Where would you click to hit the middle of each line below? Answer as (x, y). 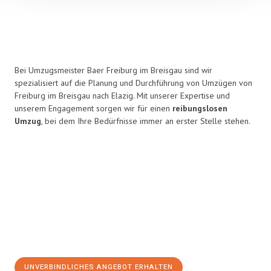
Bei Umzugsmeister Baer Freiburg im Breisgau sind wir (113, 70)
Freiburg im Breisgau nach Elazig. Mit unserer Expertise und (122, 96)
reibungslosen (200, 108)
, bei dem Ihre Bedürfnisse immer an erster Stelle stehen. (146, 121)
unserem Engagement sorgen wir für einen (93, 108)
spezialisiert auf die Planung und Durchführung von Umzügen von (133, 83)
